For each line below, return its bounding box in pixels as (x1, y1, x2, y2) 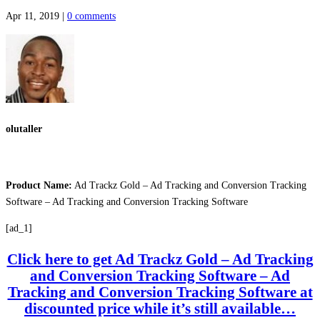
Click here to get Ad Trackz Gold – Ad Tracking (6, 250, 314, 268)
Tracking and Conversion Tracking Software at (7, 283, 313, 301)
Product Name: (6, 179, 72, 191)
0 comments (67, 10, 116, 21)
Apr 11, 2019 (6, 10, 59, 21)
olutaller (6, 124, 42, 135)
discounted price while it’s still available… (24, 299, 296, 317)
